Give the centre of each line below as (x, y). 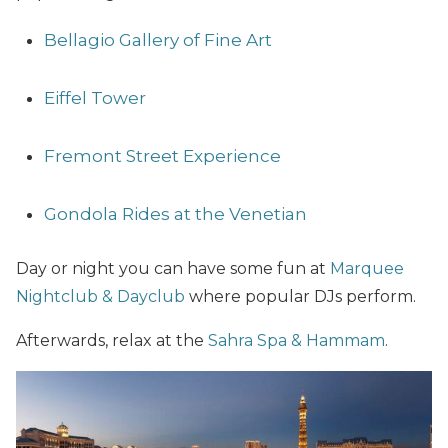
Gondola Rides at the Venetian (175, 214)
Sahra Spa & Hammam (296, 341)
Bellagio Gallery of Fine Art (158, 40)
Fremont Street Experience (162, 156)
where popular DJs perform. (300, 297)
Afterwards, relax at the (112, 341)
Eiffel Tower (95, 98)
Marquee (367, 269)
